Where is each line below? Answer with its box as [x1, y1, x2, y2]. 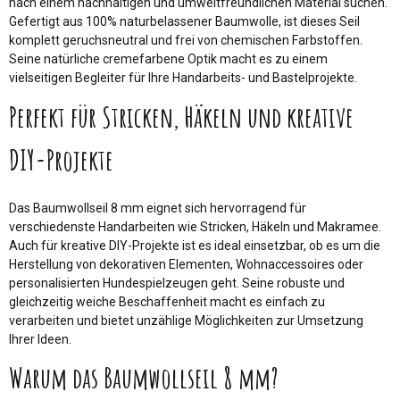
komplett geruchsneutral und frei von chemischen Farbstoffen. [9, 32, 362, 47]
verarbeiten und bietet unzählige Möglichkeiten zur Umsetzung [9, 312, 363, 328]
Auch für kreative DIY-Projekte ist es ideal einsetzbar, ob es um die [9, 237, 380, 253]
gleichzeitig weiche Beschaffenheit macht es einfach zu [9, 294, 325, 309]
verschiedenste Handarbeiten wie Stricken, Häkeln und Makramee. [9, 219, 381, 234]
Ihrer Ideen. [9, 331, 71, 346]
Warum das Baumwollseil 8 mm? [9, 359, 279, 396]
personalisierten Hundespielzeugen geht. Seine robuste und [9, 275, 345, 290]
